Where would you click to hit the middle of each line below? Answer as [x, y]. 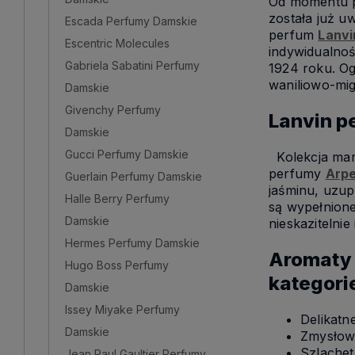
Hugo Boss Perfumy [117, 265]
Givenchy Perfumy [113, 109]
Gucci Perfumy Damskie [127, 154]
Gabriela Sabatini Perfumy [132, 65]
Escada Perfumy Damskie [131, 21]
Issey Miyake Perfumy [122, 309]
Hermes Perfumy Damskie [132, 242]
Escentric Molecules [117, 43]
